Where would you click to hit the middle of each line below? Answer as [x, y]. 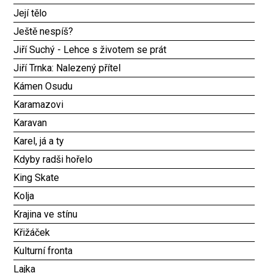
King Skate [37, 178]
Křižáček [32, 232]
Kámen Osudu [43, 86]
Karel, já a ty [39, 141]
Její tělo [30, 13]
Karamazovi [39, 105]
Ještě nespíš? [44, 31]
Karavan [30, 123]
